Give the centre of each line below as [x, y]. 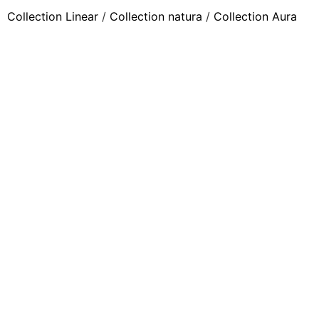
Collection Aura [255, 16]
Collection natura [156, 16]
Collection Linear [53, 16]
